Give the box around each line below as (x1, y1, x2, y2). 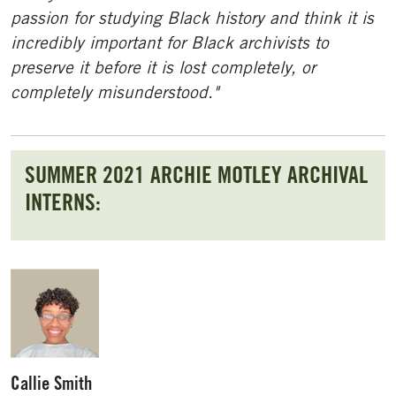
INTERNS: (25, 194, 101, 217)
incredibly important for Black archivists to (11, 36, 329, 53)
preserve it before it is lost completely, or (11, 61, 316, 78)
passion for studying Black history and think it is (11, 11, 374, 28)
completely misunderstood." (11, 86, 218, 103)
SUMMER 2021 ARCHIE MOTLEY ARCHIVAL (25, 166, 368, 189)
